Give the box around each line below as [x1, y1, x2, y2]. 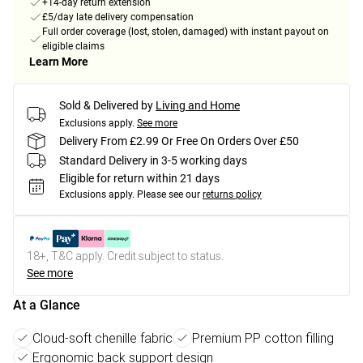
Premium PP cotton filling [192, 330, 334, 347]
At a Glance [13, 297, 80, 314]
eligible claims [42, 41, 105, 53]
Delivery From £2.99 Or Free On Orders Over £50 [59, 134, 299, 147]
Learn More [29, 55, 88, 69]
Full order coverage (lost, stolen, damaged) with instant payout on [42, 26, 329, 38]
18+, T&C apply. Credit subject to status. [27, 249, 224, 264]
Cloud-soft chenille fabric [32, 330, 173, 347]
